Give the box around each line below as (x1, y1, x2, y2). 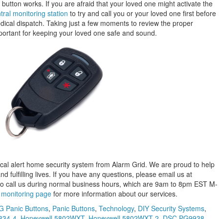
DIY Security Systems (138, 203, 204, 213)
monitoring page (1, 189, 51, 198)
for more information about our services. (51, 189, 177, 198)
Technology (99, 203, 134, 213)
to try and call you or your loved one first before (68, 8, 216, 18)
